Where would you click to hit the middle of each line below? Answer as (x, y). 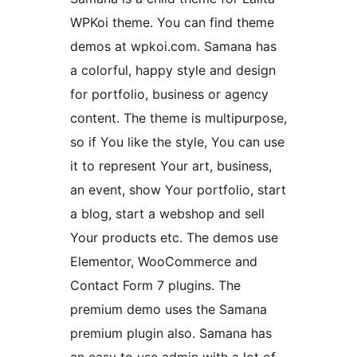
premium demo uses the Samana (169, 310)
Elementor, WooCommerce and (164, 262)
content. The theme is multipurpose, (178, 118)
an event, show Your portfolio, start (178, 190)
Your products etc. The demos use (174, 238)
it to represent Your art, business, (171, 166)
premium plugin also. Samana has (171, 333)
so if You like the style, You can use (177, 142)
